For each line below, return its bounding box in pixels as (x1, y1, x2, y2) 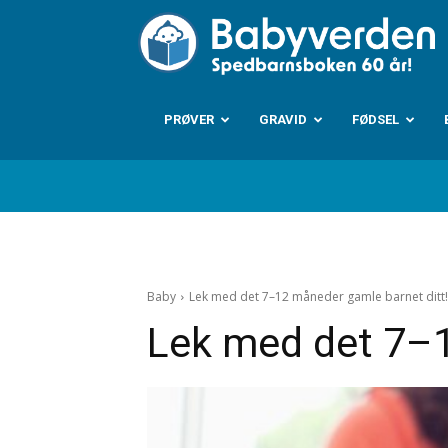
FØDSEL (352, 112, 399, 127)
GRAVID (259, 112, 307, 127)
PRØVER (164, 112, 214, 127)
